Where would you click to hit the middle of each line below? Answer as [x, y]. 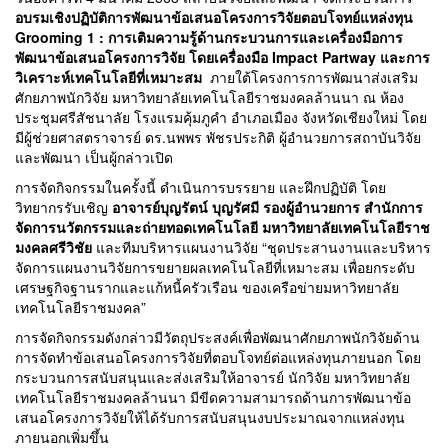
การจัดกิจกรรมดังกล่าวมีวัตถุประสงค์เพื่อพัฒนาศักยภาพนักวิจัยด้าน [217, 337]
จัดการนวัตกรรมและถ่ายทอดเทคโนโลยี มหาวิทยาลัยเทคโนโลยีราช [222, 227]
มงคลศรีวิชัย [53, 247]
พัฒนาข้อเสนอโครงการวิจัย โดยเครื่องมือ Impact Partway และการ [222, 57]
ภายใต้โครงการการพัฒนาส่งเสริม [312, 77]
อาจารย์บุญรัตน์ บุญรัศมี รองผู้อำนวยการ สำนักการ [267, 207]
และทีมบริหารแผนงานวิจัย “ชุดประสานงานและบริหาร [261, 247]
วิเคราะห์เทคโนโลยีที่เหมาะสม [110, 77]
